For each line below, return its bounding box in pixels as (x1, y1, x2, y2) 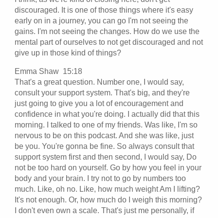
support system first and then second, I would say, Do (15, 152, 197, 161)
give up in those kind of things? (15, 48, 121, 57)
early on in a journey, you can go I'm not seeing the (15, 16, 188, 25)
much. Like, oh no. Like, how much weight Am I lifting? (15, 184, 200, 193)
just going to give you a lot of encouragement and (15, 99, 183, 108)
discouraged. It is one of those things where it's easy (15, 5, 193, 14)
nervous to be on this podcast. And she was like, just (15, 131, 194, 140)
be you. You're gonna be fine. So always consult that (15, 142, 194, 150)
